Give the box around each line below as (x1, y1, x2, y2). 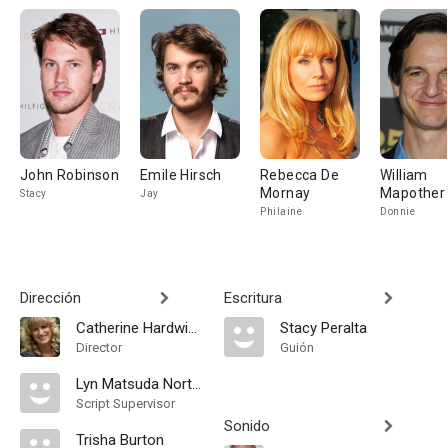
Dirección (20, 289, 81, 307)
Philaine (260, 206, 302, 217)
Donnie (380, 206, 415, 217)
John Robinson (20, 167, 120, 183)
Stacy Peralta (280, 319, 367, 337)
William (380, 167, 428, 183)
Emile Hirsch (140, 167, 222, 183)
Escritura (224, 289, 282, 307)
